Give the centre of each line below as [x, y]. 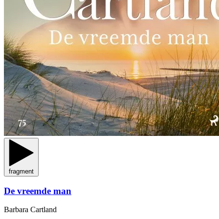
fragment [21, 171]
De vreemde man [38, 191]
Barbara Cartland [30, 210]
